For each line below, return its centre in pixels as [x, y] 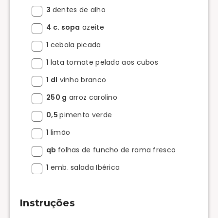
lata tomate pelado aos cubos [104, 62]
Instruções [47, 203]
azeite [92, 27]
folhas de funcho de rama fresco [117, 150]
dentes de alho [79, 9]
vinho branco [82, 80]
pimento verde [86, 115]
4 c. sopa [63, 27]
